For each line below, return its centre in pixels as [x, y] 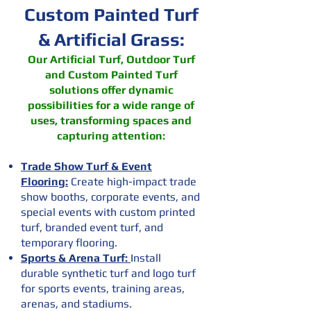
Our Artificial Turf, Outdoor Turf [111, 59]
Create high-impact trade [132, 182]
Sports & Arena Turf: [76, 258]
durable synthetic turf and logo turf [108, 273]
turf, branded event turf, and [92, 227]
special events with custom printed [108, 212]
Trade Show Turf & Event [86, 166]
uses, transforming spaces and [111, 120]
